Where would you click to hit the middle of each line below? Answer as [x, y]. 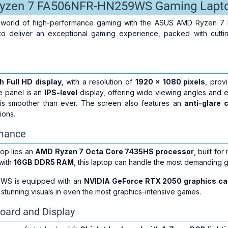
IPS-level [61, 92]
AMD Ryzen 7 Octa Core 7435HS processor [115, 151]
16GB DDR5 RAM [44, 162]
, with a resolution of [98, 82]
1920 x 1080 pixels [170, 82]
